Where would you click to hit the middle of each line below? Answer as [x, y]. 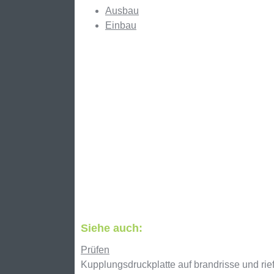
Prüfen [95, 250]
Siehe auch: [112, 228]
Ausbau [122, 11]
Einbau [121, 25]
